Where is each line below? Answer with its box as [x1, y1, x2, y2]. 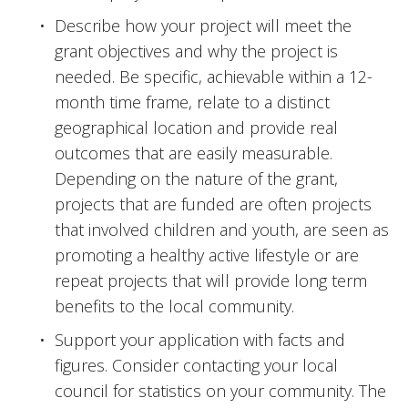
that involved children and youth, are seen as [55, 219, 389, 241]
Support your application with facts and [55, 329, 345, 352]
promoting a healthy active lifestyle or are [55, 244, 359, 267]
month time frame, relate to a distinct [55, 91, 330, 114]
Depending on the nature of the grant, [55, 168, 338, 190]
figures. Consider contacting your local [55, 354, 338, 377]
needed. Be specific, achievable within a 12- [55, 66, 372, 88]
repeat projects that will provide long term [55, 270, 367, 292]
